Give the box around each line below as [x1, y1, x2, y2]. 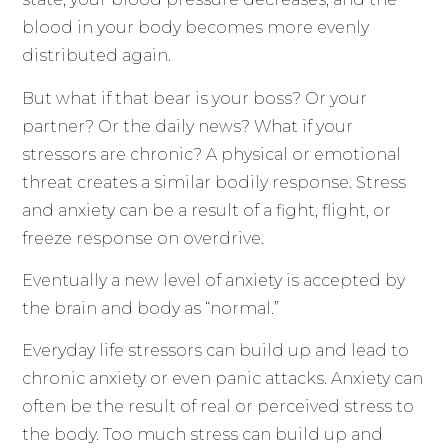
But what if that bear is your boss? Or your [22, 88, 368, 108]
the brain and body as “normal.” [22, 298, 280, 318]
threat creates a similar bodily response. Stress [22, 172, 407, 192]
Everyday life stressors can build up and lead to [22, 341, 410, 361]
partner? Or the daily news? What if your [22, 116, 354, 136]
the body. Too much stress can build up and [22, 425, 384, 445]
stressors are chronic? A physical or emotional [22, 144, 402, 164]
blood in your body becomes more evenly [22, 18, 370, 38]
